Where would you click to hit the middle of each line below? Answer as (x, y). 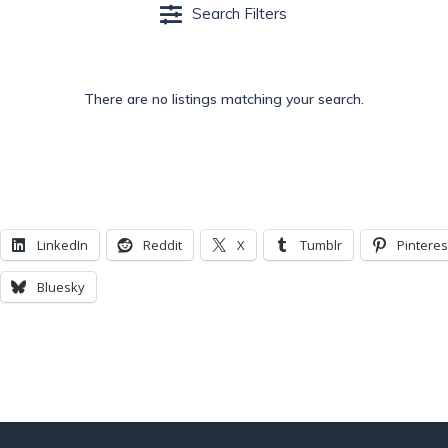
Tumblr (321, 245)
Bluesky (61, 287)
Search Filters (240, 13)
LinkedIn (62, 245)
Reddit (162, 245)
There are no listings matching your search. (224, 99)
